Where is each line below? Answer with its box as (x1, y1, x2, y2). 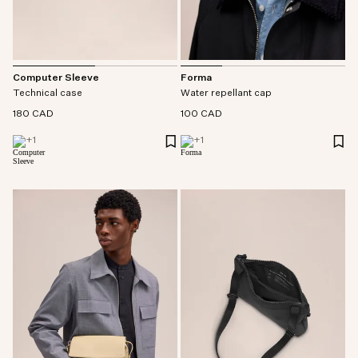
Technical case (13, 89, 82, 99)
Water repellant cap (181, 88, 272, 98)
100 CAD (181, 109, 222, 119)
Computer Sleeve (13, 74, 99, 84)
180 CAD (13, 109, 54, 120)
